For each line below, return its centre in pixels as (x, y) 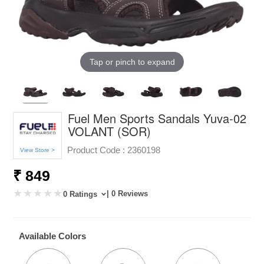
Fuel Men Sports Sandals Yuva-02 (157, 118)
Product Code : (96, 150)
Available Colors (53, 236)
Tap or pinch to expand (132, 62)
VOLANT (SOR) (109, 131)
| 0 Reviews (128, 193)
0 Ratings (82, 194)
